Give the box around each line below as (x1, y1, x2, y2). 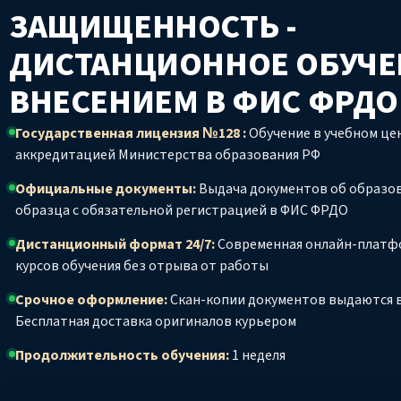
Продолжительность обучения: (15, 346, 229, 365)
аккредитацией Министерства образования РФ (15, 145, 320, 165)
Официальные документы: (15, 179, 196, 199)
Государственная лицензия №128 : (15, 124, 246, 143)
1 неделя (229, 346, 286, 365)
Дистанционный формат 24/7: (15, 235, 215, 254)
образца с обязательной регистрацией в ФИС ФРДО (15, 200, 348, 220)
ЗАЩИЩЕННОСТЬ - (9, 3, 297, 51)
